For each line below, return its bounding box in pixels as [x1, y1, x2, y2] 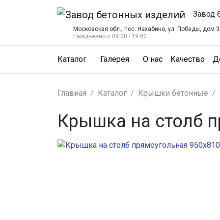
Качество [170, 55, 205, 64]
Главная [57, 88, 86, 98]
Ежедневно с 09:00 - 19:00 [73, 32, 147, 40]
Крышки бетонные [138, 88, 208, 98]
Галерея [100, 55, 130, 64]
